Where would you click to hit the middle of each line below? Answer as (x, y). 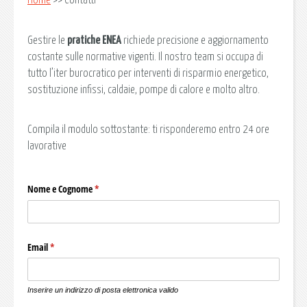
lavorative (47, 146)
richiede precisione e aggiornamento (195, 40)
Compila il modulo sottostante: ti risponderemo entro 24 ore (148, 130)
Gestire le (47, 40)
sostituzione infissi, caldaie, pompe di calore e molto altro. (144, 89)
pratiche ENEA (94, 40)
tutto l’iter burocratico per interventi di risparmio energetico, (148, 73)
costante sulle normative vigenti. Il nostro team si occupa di (145, 57)
